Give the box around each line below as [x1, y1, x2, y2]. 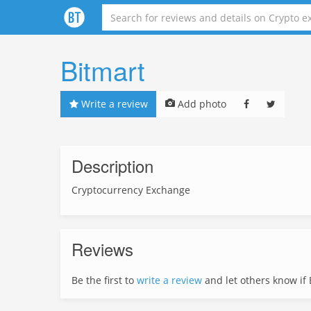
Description [72, 153, 153, 178]
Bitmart [60, 51, 145, 89]
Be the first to [72, 274, 137, 287]
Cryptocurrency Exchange [72, 183, 190, 196]
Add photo [175, 97, 226, 110]
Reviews [72, 237, 133, 261]
